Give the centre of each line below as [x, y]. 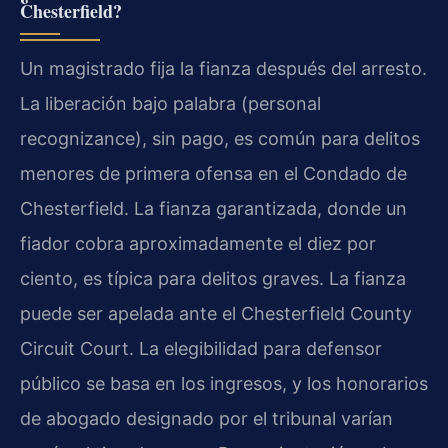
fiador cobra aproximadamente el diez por [198, 244]
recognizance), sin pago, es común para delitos [220, 139]
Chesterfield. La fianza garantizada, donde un [213, 209]
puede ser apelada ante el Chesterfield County [216, 314]
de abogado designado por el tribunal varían [206, 419]
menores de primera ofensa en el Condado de [213, 174]
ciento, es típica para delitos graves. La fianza [213, 279]
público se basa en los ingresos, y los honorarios [224, 384]
